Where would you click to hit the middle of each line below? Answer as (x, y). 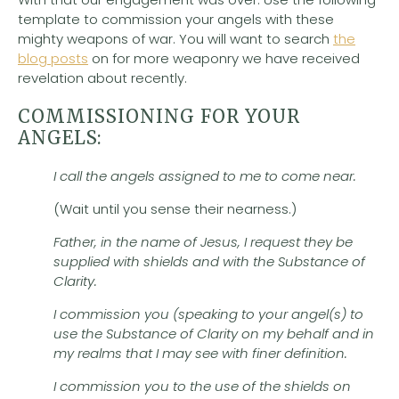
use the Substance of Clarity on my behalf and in (214, 333)
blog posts (53, 58)
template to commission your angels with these (176, 19)
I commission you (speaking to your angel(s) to (208, 313)
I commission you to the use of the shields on (202, 386)
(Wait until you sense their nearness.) (175, 208)
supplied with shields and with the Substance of (209, 261)
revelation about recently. (102, 77)
